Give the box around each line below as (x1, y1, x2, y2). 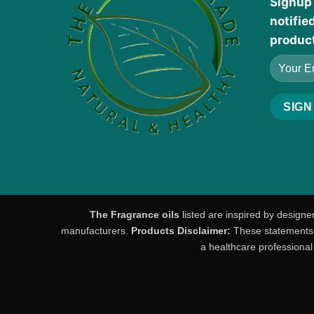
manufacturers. (60, 225, 131, 237)
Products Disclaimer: (130, 225, 231, 237)
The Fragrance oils (89, 209, 179, 221)
